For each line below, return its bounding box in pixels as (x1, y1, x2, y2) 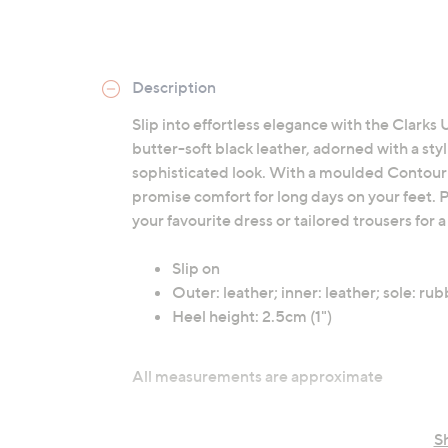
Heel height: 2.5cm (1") (172, 306, 332, 326)
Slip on (172, 258, 220, 278)
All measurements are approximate (132, 366, 383, 386)
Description (132, 77, 216, 97)
